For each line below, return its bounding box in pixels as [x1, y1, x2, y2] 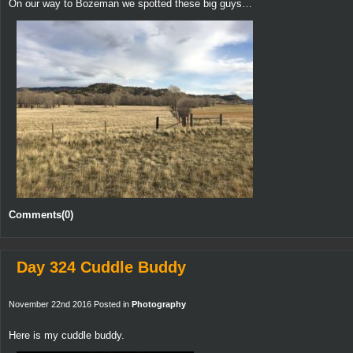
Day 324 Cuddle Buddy [17, 258, 186, 276]
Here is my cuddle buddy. [9, 329, 124, 341]
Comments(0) [9, 208, 73, 221]
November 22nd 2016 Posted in [9, 299, 132, 309]
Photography [132, 299, 186, 309]
